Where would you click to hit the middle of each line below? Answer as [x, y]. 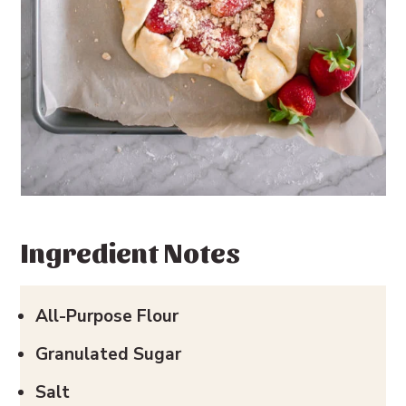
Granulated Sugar [109, 354]
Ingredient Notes [130, 251]
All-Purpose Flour [107, 316]
